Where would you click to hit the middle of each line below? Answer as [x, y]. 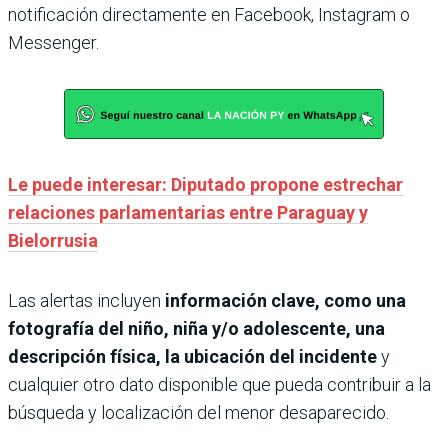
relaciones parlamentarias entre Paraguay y [188, 212]
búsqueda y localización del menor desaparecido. [198, 412]
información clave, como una [283, 300]
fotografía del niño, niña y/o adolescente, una [196, 328]
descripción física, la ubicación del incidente [192, 356]
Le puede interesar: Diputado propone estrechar [205, 184]
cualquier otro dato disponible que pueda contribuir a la [219, 384]
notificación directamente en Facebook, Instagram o [209, 14]
